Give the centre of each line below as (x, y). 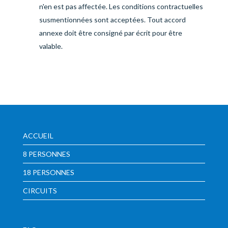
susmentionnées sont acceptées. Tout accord (112, 20)
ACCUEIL (38, 136)
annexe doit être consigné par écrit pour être (110, 33)
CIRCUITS (40, 191)
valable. (51, 46)
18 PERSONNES (48, 172)
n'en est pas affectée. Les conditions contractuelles (121, 6)
